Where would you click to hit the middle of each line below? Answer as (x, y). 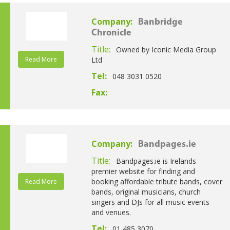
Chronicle (111, 33)
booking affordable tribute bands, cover (157, 181)
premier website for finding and (143, 171)
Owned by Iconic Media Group (166, 49)
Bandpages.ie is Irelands (156, 161)
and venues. (111, 212)
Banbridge (160, 22)
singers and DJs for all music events (150, 202)
